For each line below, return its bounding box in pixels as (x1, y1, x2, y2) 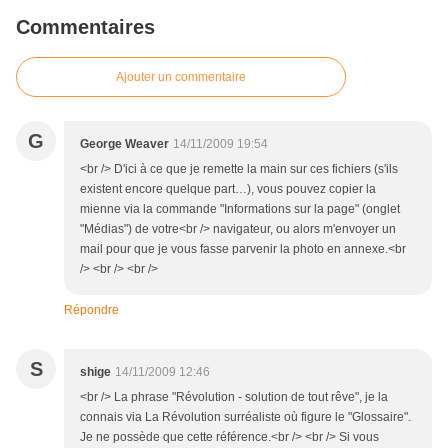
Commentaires (16, 16, 155, 39)
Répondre (64, 303, 119, 318)
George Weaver (80, 137, 169, 152)
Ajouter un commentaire (116, 70, 246, 85)
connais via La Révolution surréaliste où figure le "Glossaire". (80, 410, 411, 425)
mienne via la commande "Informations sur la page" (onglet (80, 202, 400, 217)
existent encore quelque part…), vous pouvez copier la (80, 182, 376, 197)
